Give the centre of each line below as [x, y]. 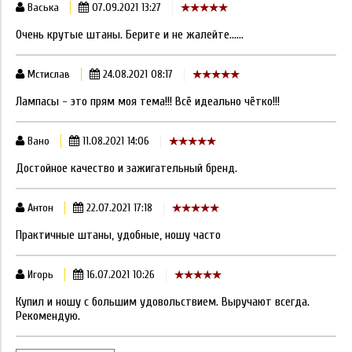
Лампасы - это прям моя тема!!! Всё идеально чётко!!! [148, 101]
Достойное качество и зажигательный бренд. [126, 168]
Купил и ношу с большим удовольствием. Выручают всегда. [163, 301]
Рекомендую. [48, 315]
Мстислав [47, 74]
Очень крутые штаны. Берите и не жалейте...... [130, 34]
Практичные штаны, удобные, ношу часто [118, 235]
